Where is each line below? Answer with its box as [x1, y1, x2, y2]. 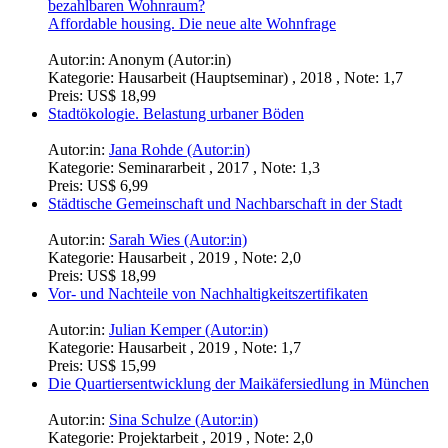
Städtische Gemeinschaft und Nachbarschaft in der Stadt [48, 195, 402, 213]
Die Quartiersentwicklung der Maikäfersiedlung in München [48, 375, 429, 393]
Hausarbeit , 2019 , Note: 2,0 [118, 249, 301, 267]
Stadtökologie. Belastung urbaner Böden [48, 105, 304, 123]
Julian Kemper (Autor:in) [109, 321, 268, 339]
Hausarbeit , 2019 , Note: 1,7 [118, 339, 301, 357]
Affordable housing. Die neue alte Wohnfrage [48, 15, 336, 33]
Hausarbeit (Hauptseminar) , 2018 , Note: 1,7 [118, 69, 403, 87]
